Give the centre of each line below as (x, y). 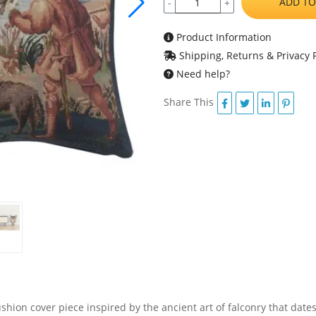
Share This (188, 102)
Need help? (201, 74)
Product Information (222, 37)
